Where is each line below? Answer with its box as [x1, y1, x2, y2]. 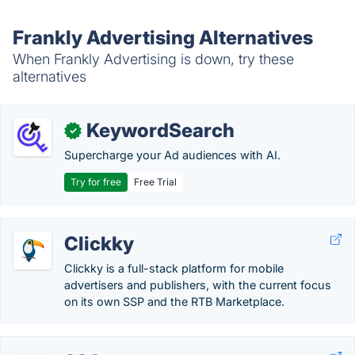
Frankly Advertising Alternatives [13, 26, 313, 49]
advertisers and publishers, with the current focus [64, 278, 331, 292]
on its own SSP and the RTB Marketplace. [64, 295, 284, 308]
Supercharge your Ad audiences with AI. [64, 148, 281, 162]
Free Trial [134, 176, 177, 188]
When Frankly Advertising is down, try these [13, 51, 294, 67]
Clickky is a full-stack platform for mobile [64, 261, 284, 275]
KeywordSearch [86, 119, 235, 142]
